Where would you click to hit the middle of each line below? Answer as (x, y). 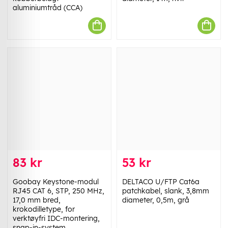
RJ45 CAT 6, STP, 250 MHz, (59, 191)
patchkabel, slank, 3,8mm (166, 191)
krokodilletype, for (44, 209)
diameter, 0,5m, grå (156, 200)
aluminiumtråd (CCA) (48, 7)
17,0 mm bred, (37, 200)
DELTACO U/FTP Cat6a (161, 181)
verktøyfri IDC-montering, (56, 218)
